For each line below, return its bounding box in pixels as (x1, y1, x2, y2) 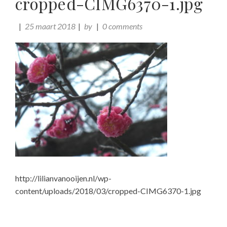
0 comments (102, 21, 142, 31)
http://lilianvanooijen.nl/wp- (15, 173, 111, 183)
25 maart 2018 (25, 21, 75, 31)
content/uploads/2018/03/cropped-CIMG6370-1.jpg (15, 186, 201, 196)
